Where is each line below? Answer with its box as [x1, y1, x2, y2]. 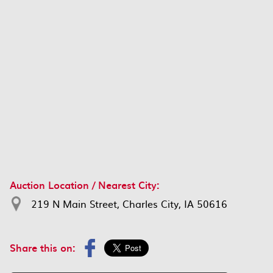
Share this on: [10, 240, 76, 255]
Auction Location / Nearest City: [10, 177, 160, 193]
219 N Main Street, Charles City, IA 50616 [31, 196, 227, 211]
